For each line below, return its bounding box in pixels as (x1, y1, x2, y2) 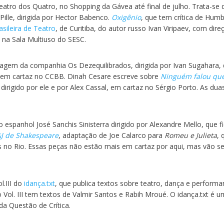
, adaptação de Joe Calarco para (58, 130, 164, 140)
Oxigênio (111, 12, 141, 22)
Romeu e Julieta (164, 130, 217, 140)
